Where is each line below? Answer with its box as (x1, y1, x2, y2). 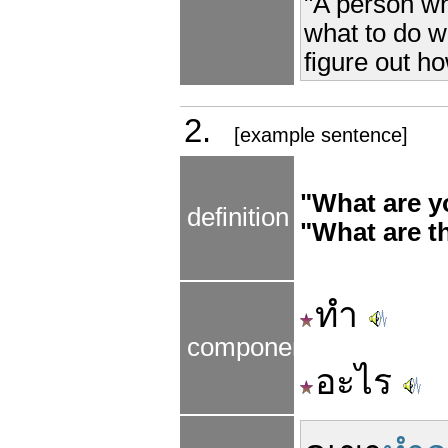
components (187, 333, 326, 361)
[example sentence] (234, 124, 408, 146)
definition (187, 203, 289, 231)
